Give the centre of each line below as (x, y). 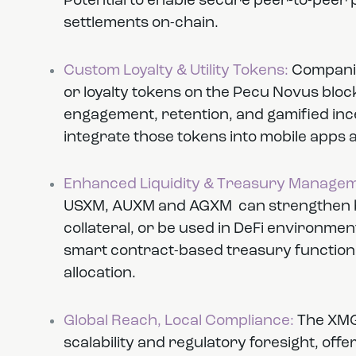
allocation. (99, 274)
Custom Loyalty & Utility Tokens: (176, 71)
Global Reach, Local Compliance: (178, 321)
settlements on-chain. (142, 24)
